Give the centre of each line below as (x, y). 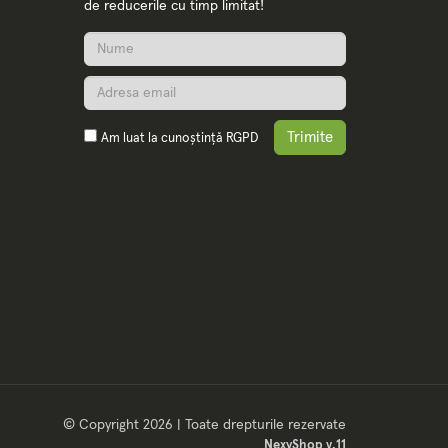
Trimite (309, 138)
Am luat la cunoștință (163, 139)
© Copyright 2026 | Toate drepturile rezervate (204, 424)
